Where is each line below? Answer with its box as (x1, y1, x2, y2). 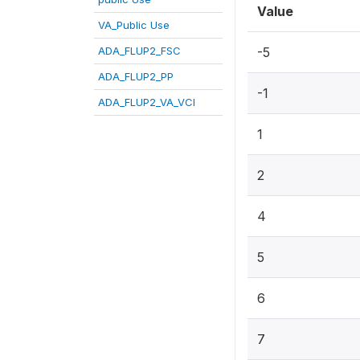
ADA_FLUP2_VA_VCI (98, 96, 195, 108)
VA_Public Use (98, 18, 170, 31)
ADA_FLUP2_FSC (98, 44, 181, 57)
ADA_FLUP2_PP (98, 70, 174, 83)
